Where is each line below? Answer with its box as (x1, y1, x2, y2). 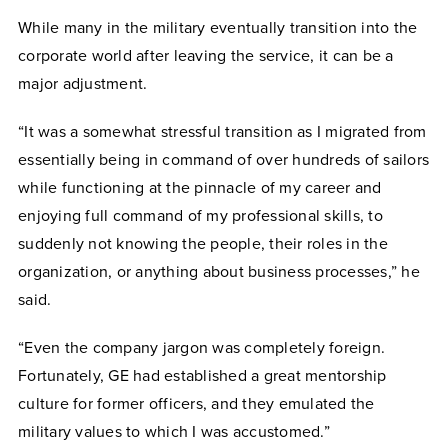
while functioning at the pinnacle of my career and (18, 178, 382, 198)
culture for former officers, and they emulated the (18, 394, 375, 414)
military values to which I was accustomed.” (18, 422, 330, 442)
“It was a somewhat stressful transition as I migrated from (18, 122, 427, 142)
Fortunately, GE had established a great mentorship (18, 366, 387, 386)
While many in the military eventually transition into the (18, 18, 418, 38)
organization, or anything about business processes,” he (18, 262, 420, 282)
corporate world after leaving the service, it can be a (18, 46, 394, 66)
